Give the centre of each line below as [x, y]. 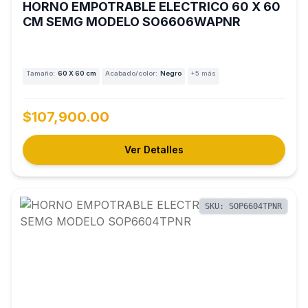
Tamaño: [40, 74]
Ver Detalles [154, 149]
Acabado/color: [131, 74]
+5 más [203, 74]
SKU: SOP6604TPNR [243, 206]
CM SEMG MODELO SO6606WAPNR [132, 21]
